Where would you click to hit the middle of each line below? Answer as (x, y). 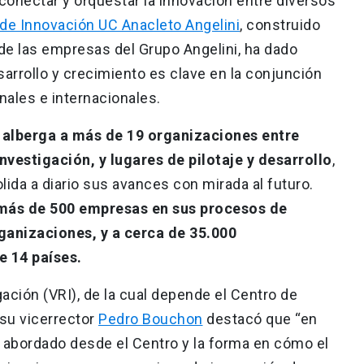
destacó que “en (260, 318)
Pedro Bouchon (151, 318)
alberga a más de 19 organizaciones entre (151, 135)
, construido (280, 24)
